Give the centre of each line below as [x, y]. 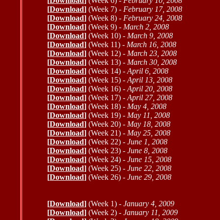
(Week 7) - [105, 9]
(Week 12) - [108, 53]
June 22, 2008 [149, 168]
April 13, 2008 [150, 80]
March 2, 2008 [146, 27]
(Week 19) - [107, 115]
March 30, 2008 [152, 62]
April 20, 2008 [150, 89]
